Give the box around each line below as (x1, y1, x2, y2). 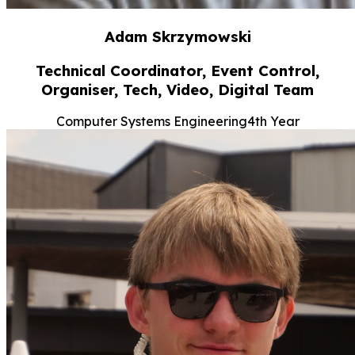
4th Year (246, 113, 300, 130)
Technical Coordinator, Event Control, (36, 60, 319, 80)
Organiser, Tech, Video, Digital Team (41, 79, 314, 99)
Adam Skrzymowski (104, 26, 251, 46)
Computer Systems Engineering (55, 113, 247, 130)
